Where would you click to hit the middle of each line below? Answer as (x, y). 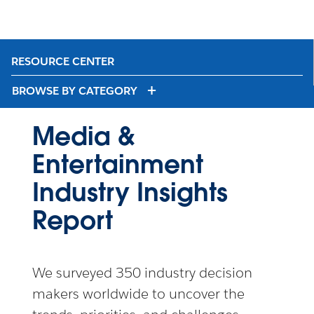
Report (73, 220)
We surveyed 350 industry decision (142, 273)
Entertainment (118, 164)
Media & (83, 136)
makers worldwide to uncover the (138, 294)
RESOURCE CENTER (63, 61)
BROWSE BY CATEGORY (76, 91)
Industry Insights (130, 192)
